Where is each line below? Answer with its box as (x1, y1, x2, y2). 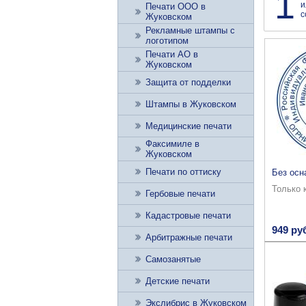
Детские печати (145, 276, 210, 286)
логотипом (145, 36, 189, 46)
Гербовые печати (145, 189, 215, 199)
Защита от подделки (145, 77, 231, 87)
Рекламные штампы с (145, 25, 235, 36)
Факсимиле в (145, 139, 199, 149)
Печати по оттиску (145, 167, 221, 177)
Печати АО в (145, 49, 198, 59)
